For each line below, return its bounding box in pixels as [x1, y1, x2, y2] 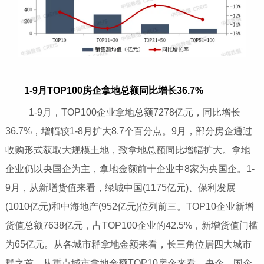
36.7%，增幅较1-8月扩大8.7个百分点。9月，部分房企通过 [5, 126, 252, 136]
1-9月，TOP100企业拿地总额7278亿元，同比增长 [9, 107, 240, 117]
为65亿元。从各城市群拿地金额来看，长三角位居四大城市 [5, 239, 252, 249]
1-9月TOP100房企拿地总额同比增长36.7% [24, 85, 203, 95]
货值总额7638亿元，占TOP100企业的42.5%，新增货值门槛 [5, 220, 258, 230]
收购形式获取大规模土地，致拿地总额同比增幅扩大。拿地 [5, 144, 250, 155]
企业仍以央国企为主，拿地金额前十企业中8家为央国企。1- [5, 163, 255, 174]
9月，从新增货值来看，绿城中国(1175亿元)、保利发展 [5, 182, 236, 193]
